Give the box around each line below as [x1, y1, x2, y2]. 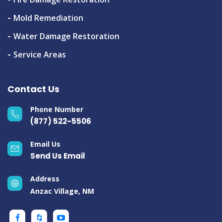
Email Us [30, 139, 60, 149]
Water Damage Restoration [13, 30, 119, 42]
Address [30, 173, 59, 183]
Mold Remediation [13, 12, 83, 23]
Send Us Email [30, 150, 85, 161]
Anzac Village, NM [30, 186, 94, 196]
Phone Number [30, 104, 83, 114]
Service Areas [13, 49, 66, 60]
